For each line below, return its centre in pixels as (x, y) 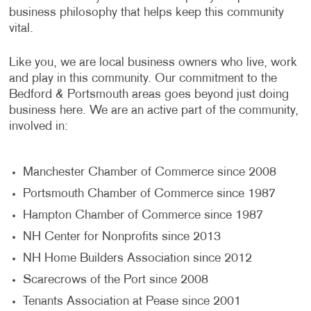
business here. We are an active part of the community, (153, 111)
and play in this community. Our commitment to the (143, 79)
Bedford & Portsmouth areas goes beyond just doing (149, 95)
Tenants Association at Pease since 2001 (132, 302)
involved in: (38, 127)
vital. (21, 29)
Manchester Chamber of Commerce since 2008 (149, 173)
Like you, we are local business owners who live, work (153, 63)
